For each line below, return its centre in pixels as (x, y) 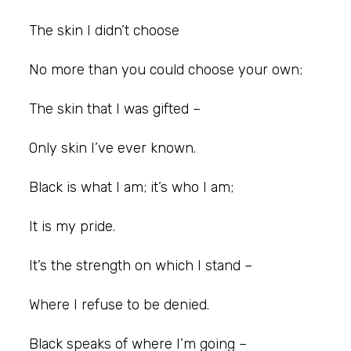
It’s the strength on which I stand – (141, 265)
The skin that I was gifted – (115, 109)
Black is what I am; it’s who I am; (131, 187)
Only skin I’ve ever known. (112, 148)
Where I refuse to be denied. (119, 304)
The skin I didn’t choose (104, 30)
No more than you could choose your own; (166, 69)
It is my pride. (72, 226)
